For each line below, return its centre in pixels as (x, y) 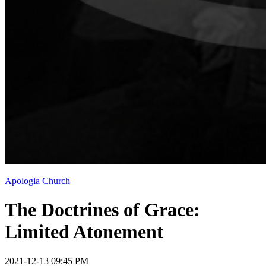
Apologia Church (37, 181)
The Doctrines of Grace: (102, 210)
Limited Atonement (84, 232)
